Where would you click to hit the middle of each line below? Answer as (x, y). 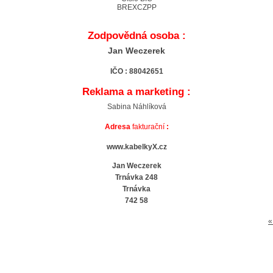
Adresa (117, 127)
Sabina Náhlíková (136, 107)
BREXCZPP (136, 8)
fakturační (147, 127)
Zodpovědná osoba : (136, 36)
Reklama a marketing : (136, 92)
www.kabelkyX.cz (136, 147)
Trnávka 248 (136, 178)
